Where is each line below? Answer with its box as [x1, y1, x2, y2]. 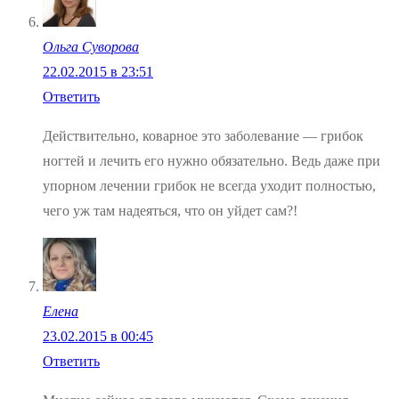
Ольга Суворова [43, 39, 139, 55]
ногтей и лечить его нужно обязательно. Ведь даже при [43, 153, 380, 169]
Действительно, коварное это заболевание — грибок [43, 128, 363, 144]
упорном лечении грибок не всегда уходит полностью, [43, 178, 376, 194]
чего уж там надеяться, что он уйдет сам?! [43, 203, 297, 219]
